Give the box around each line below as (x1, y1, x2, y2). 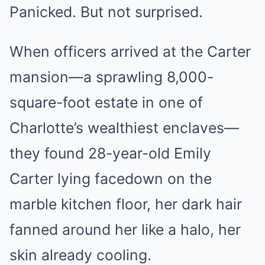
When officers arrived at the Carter (9, 43, 251, 60)
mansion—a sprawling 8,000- (9, 68, 214, 86)
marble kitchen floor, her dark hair (9, 195, 242, 213)
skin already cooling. (9, 246, 151, 264)
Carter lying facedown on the (9, 170, 212, 188)
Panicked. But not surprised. (9, 3, 203, 21)
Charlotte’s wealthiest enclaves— (9, 119, 239, 137)
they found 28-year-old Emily (9, 144, 211, 162)
